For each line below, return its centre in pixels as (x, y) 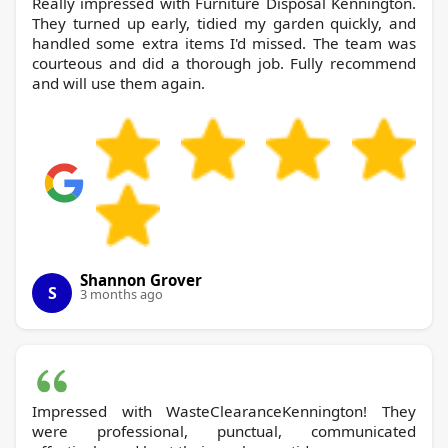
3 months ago (121, 293)
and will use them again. (118, 82)
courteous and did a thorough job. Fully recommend (224, 62)
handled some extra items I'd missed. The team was (224, 42)
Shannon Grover (141, 279)
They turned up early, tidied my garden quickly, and (224, 22)
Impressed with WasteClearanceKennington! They (224, 410)
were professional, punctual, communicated (224, 430)
